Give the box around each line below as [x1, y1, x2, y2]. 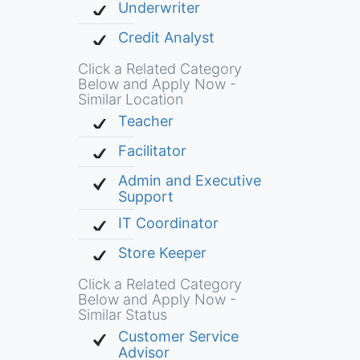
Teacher [117, 112, 174, 129]
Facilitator [117, 142, 186, 159]
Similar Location [77, 91, 183, 108]
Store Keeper [117, 244, 207, 261]
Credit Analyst [117, 29, 215, 46]
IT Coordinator [117, 215, 219, 231]
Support [117, 188, 174, 201]
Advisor [117, 344, 170, 357]
